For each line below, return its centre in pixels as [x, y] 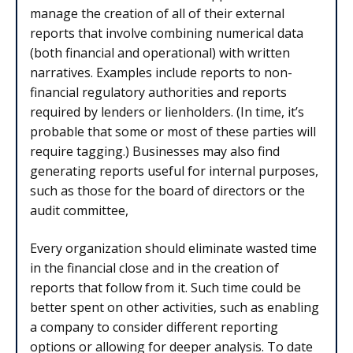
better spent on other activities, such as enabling [175, 307]
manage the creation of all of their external [157, 14]
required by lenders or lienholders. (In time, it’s [167, 112]
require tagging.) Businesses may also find [155, 152]
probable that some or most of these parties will [173, 132]
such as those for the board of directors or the [167, 191]
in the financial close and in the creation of [154, 268]
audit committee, [79, 211]
